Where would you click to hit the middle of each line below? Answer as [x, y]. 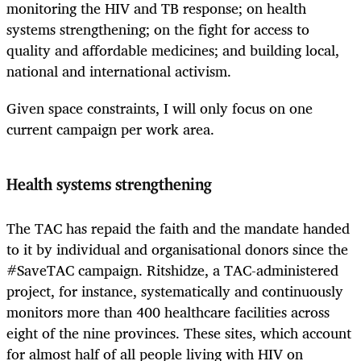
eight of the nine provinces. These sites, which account [179, 332]
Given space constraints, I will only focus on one [160, 108]
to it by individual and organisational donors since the [177, 249]
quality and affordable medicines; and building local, [173, 50]
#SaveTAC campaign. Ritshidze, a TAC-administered [172, 270]
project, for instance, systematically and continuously [175, 290]
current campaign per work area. [110, 129]
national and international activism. [121, 71]
